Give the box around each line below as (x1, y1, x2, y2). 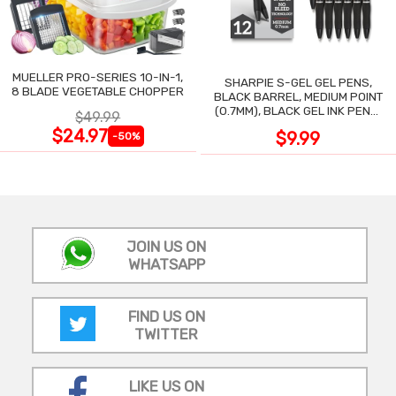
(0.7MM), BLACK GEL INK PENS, (215, 103, 382, 118)
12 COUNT (271, 117, 325, 132)
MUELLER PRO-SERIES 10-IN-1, (11, 69, 184, 84)
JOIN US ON (126, 237, 206, 255)
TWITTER (134, 324, 198, 343)
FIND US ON (127, 307, 205, 325)
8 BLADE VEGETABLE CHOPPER (11, 83, 185, 98)
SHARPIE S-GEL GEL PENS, (224, 74, 372, 89)
